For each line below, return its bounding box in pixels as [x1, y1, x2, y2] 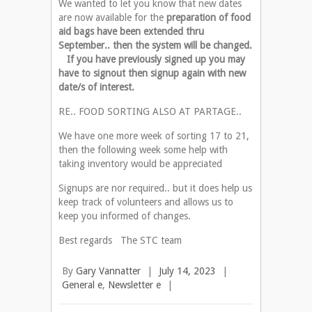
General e [62, 279, 102, 291]
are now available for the [58, 12, 166, 24]
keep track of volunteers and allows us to [58, 196, 233, 208]
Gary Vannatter [76, 265, 141, 277]
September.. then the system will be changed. [58, 40, 252, 52]
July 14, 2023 [159, 265, 216, 277]
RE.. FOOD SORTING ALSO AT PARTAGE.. [58, 106, 242, 118]
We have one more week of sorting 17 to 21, [58, 130, 249, 142]
